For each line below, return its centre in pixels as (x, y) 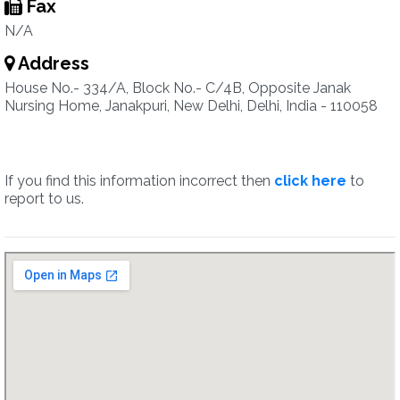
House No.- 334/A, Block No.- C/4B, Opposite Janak (178, 88)
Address (52, 63)
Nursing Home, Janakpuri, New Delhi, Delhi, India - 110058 (191, 106)
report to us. (44, 199)
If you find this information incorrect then (139, 181)
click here (310, 181)
